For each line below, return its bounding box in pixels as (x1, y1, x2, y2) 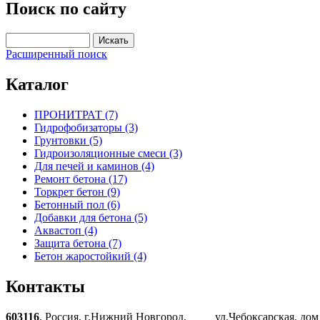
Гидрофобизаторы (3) (34, 121, 138, 134)
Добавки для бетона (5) (34, 211, 147, 224)
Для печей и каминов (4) (34, 160, 154, 173)
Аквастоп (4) (34, 224, 97, 237)
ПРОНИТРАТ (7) (34, 109, 118, 121)
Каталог (6, 75, 69, 94)
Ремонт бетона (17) (34, 173, 127, 186)
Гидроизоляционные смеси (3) (34, 147, 182, 160)
